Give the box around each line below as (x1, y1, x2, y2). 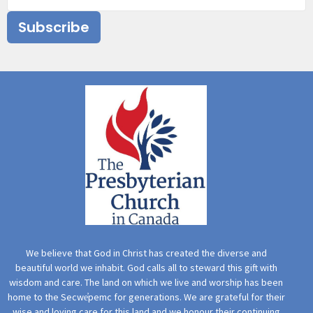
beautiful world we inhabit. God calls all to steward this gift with (15, 261, 277, 274)
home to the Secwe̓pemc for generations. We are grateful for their (7, 290, 285, 303)
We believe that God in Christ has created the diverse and (25, 246, 267, 259)
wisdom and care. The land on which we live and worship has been (9, 275, 283, 289)
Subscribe (18, 17, 89, 37)
